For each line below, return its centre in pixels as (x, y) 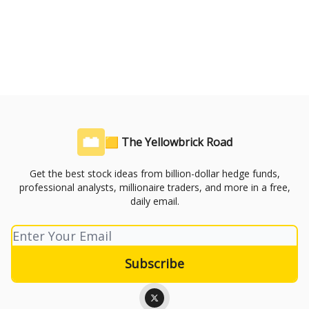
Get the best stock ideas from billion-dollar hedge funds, (154, 173)
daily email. (154, 201)
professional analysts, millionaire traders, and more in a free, (154, 187)
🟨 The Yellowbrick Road (168, 142)
